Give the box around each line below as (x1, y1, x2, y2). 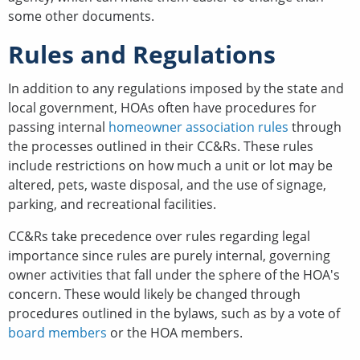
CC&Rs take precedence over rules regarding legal (8, 227, 310, 245)
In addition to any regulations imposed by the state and (8, 79, 344, 97)
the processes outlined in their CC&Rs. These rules (8, 137, 313, 155)
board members (8, 323, 107, 342)
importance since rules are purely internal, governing (8, 246, 330, 264)
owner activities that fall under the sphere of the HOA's (8, 265, 340, 284)
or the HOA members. (107, 323, 243, 342)
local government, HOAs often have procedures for (8, 98, 317, 117)
